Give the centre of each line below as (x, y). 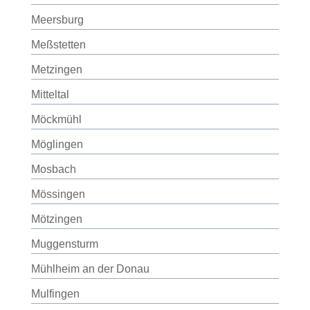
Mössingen (58, 194)
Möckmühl (56, 119)
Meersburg (57, 20)
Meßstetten (58, 45)
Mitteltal (50, 94)
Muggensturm (64, 244)
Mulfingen (55, 294)
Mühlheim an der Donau (90, 269)
